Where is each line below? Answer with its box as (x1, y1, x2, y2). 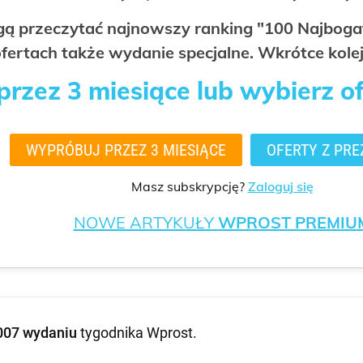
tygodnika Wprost (80, 324, 193, 341)
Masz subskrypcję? (130, 178, 248, 194)
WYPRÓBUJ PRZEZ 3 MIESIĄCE (25, 139, 226, 160)
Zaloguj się (247, 178, 314, 194)
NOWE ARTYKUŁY (73, 212, 218, 233)
